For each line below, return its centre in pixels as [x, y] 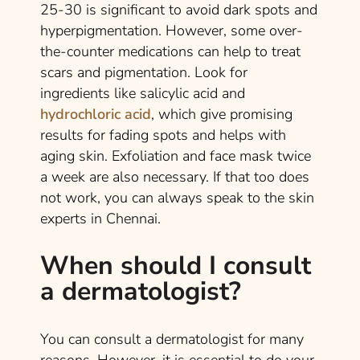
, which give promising [222, 114]
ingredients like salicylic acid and [143, 93]
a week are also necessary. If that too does [175, 176]
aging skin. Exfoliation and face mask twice [176, 155]
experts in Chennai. [106, 218]
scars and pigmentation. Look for [144, 72]
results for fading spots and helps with [163, 135]
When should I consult [176, 265]
